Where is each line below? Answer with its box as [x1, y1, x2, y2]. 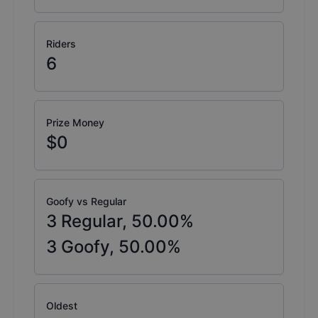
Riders [46, 38, 76, 50]
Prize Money [46, 116, 104, 129]
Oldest [46, 300, 77, 312]
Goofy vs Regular [46, 195, 126, 208]
